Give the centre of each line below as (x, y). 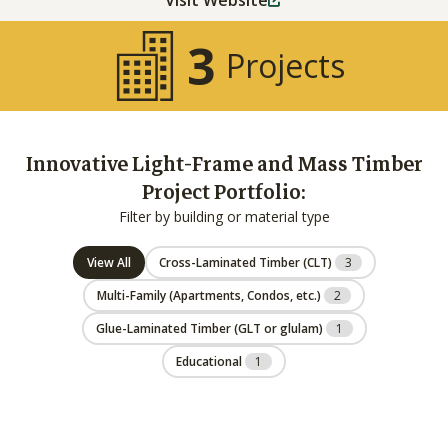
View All (108, 262)
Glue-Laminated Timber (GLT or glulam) (302, 328)
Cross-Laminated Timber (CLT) (246, 262)
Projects (285, 65)
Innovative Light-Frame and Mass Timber (224, 164)
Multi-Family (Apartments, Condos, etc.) (210, 295)
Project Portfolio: (224, 192)
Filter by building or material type (224, 216)
